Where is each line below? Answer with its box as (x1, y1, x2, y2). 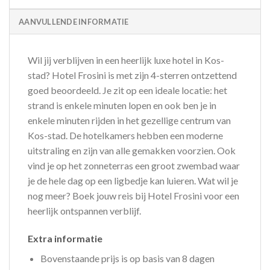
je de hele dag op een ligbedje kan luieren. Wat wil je (28, 175, 238, 187)
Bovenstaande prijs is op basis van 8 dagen (40, 252, 215, 264)
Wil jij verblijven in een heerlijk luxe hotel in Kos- (28, 54, 224, 66)
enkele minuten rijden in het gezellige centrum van (28, 115, 231, 127)
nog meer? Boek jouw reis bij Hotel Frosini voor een (28, 190, 239, 202)
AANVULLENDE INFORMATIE (19, 17, 129, 27)
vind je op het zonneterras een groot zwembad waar (28, 160, 240, 172)
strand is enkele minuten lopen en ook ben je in (28, 99, 216, 111)
